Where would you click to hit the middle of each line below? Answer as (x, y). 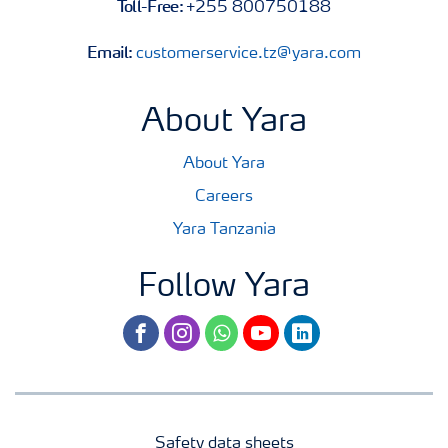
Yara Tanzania (224, 229)
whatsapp (240, 327)
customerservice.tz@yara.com (249, 53)
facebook (155, 327)
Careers (224, 196)
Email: (111, 51)
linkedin (311, 327)
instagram (200, 327)
